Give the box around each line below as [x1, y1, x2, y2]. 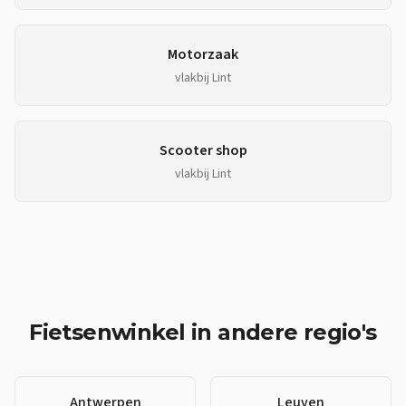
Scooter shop [159, 140, 247, 160]
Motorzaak [168, 44, 238, 64]
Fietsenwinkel [29, 319, 186, 345]
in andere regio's [185, 319, 377, 345]
